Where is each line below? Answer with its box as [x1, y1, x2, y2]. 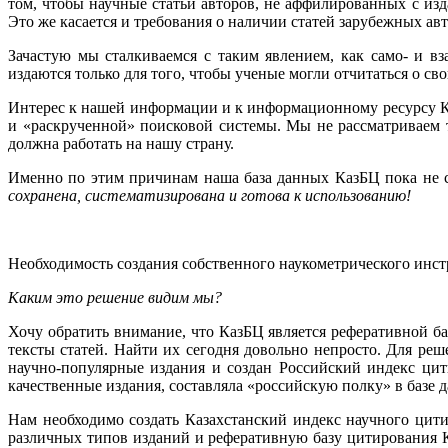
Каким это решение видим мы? [8, 288, 222, 306]
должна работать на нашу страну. [8, 134, 234, 152]
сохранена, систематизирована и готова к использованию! [8, 186, 411, 204]
